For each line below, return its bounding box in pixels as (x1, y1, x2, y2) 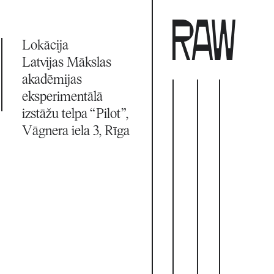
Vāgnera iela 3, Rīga (21, 125, 130, 139)
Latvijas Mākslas (21, 56, 111, 71)
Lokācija (21, 39, 68, 54)
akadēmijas (21, 73, 82, 88)
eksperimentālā (21, 91, 103, 105)
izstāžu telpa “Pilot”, (21, 108, 128, 122)
